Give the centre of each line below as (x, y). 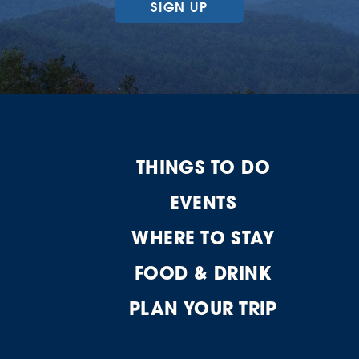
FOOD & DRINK (203, 273)
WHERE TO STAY (203, 238)
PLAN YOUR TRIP (203, 308)
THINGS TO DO (203, 167)
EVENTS (203, 202)
